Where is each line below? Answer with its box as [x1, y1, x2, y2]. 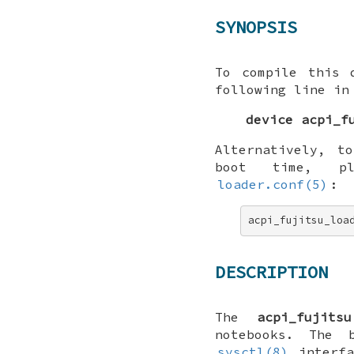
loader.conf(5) [217, 175, 329, 192]
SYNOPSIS [215, 16, 297, 39]
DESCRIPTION [215, 261, 328, 284]
